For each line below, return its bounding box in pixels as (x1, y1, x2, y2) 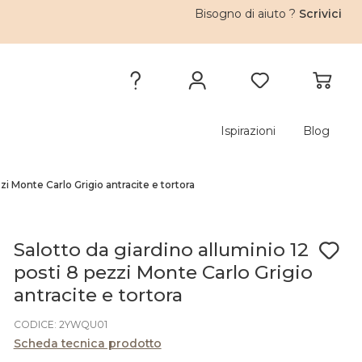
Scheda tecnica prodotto (13, 336, 162, 351)
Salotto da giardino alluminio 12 (13, 238, 309, 261)
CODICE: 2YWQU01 (13, 318, 107, 330)
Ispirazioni (220, 124, 276, 138)
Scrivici (299, 6, 343, 21)
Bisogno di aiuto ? (195, 6, 300, 21)
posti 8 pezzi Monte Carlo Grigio (13, 261, 313, 284)
